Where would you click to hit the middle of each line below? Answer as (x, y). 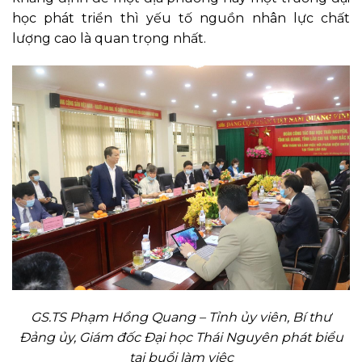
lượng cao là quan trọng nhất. (111, 39)
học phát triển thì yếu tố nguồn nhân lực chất (181, 19)
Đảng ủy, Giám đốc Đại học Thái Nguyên (150, 338)
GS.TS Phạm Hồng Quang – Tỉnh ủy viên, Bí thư (181, 318)
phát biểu (312, 338)
